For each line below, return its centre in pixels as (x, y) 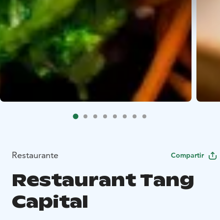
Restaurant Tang (103, 180)
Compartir (187, 155)
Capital (50, 202)
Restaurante (35, 155)
